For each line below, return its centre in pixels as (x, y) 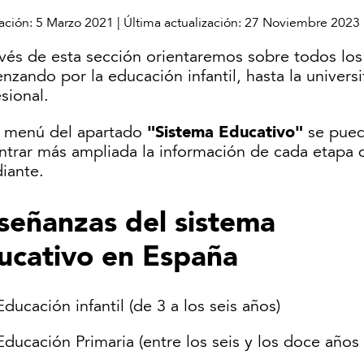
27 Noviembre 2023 (302, 22)
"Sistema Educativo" (227, 131)
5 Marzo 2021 (75, 22)
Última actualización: (184, 22)
